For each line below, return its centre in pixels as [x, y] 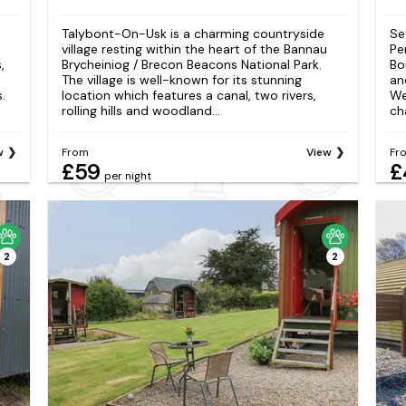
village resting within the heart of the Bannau [194, 49]
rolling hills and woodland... [140, 111]
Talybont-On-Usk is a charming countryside [193, 34]
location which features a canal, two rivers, [188, 96]
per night [127, 175]
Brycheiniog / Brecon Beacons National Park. [191, 65]
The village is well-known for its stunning [181, 80]
